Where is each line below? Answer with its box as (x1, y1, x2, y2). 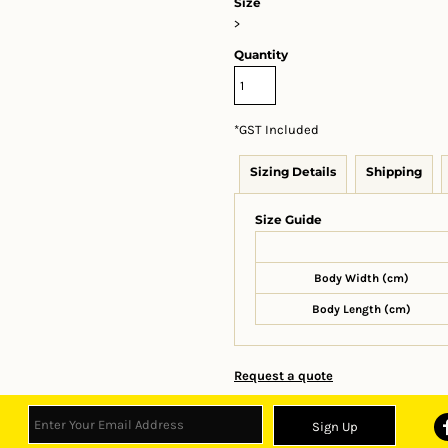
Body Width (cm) (314, 271, 409, 285)
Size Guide (255, 212, 322, 227)
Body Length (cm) (312, 302, 411, 316)
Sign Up (311, 419, 358, 435)
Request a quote (234, 368, 333, 383)
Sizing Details (250, 164, 336, 179)
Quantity (234, 47, 288, 62)
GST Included (239, 122, 319, 137)
